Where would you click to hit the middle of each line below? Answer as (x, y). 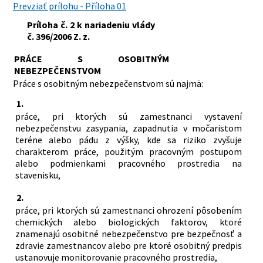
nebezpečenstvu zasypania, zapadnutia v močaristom (128, 128)
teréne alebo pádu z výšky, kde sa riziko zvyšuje (128, 139)
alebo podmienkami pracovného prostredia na (128, 163)
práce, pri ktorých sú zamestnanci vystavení (128, 116)
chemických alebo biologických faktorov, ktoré (128, 222)
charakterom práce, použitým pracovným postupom (128, 151)
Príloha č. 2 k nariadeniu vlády (91, 24)
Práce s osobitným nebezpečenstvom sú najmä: (108, 83)
